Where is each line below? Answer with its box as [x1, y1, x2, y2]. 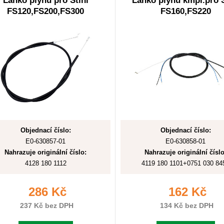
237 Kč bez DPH [17, 201, 73, 209]
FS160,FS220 [160, 6, 211, 16]
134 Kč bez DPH [157, 201, 213, 209]
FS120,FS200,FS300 [7, 6, 84, 16]
